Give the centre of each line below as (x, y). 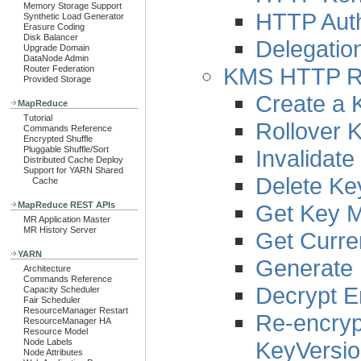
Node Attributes (53, 352)
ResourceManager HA (67, 321)
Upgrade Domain (56, 48)
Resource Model (56, 331)
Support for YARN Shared (73, 170)
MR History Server (60, 230)
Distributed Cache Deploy (73, 160)
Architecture (47, 268)
